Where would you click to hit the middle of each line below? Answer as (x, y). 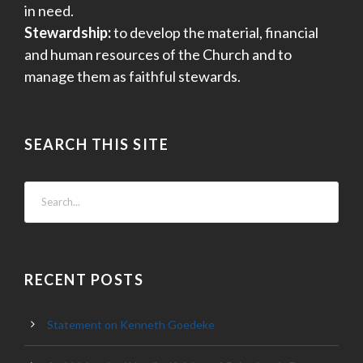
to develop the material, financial (215, 32)
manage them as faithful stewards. (132, 76)
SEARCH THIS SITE (96, 144)
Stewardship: (68, 32)
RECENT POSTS (84, 279)
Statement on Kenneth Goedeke (131, 324)
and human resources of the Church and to (158, 54)
